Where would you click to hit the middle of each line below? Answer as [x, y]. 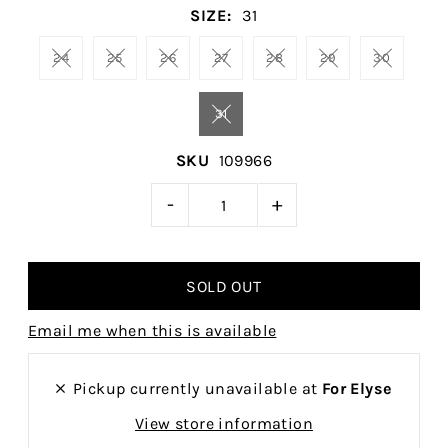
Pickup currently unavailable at [197, 389]
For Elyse [357, 389]
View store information [224, 424]
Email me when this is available [152, 331]
